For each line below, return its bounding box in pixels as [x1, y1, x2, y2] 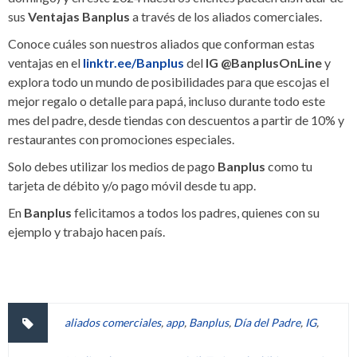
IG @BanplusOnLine [206, 55, 322, 70]
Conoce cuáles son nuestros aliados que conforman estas [8, 36, 315, 51]
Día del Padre [233, 316, 300, 329]
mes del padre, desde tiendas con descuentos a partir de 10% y [8, 112, 344, 127]
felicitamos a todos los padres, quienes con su [72, 205, 320, 220]
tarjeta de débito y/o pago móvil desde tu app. [8, 178, 256, 193]
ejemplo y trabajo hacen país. [8, 224, 165, 239]
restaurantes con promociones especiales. [8, 131, 234, 147]
